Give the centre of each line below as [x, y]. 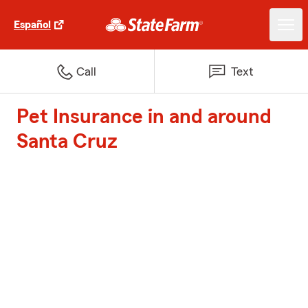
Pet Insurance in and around [144, 117]
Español [32, 25]
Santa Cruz [67, 142]
